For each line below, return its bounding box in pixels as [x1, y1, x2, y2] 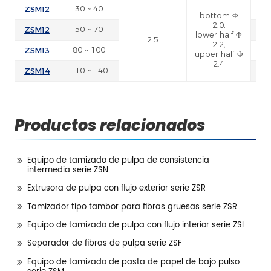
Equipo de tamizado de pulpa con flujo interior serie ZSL [27, 218, 246, 232]
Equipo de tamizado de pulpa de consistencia [27, 154, 209, 167]
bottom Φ [199, 11, 238, 21]
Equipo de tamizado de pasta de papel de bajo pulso [27, 255, 240, 269]
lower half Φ [195, 30, 242, 40]
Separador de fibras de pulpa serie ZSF [27, 237, 181, 250]
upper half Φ [194, 50, 243, 59]
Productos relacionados [15, 114, 206, 137]
